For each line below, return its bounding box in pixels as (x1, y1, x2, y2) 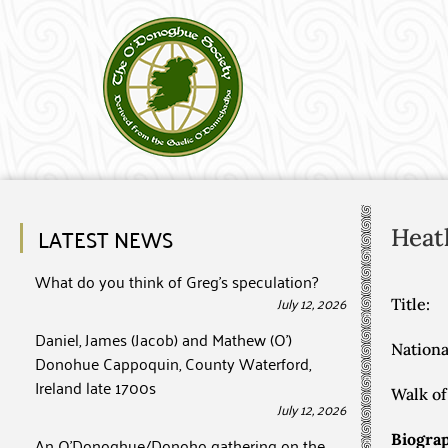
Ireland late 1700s (35, 373, 156, 401)
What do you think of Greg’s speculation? (35, 267, 318, 295)
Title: (391, 294, 430, 314)
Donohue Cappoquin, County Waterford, (35, 349, 311, 377)
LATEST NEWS (38, 218, 173, 258)
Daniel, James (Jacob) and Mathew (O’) (35, 325, 292, 353)
